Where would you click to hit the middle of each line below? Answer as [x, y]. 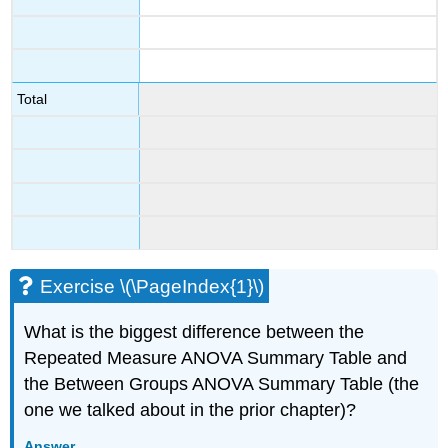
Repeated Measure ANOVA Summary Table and [216, 358]
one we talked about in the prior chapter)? [190, 410]
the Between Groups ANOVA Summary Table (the [222, 384]
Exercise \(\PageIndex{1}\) [152, 287]
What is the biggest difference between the [194, 332]
